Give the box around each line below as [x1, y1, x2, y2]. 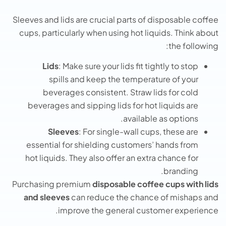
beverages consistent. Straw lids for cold [43, 87, 198, 98]
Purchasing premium [12, 179, 92, 190]
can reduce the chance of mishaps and [70, 192, 218, 203]
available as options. [123, 113, 198, 124]
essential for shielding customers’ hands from [26, 139, 198, 150]
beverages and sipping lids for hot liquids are [28, 100, 198, 111]
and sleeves [24, 192, 70, 203]
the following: [168, 40, 218, 51]
